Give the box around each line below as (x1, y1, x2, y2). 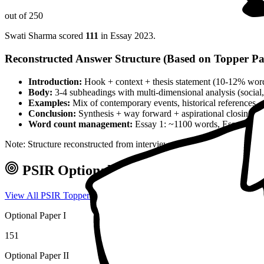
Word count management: (28, 118, 133, 129)
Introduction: (28, 76, 82, 87)
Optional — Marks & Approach (54, 163, 251, 179)
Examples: (28, 97, 70, 108)
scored (57, 31, 83, 41)
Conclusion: (28, 108, 76, 118)
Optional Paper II (5, 250, 69, 261)
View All (5, 190, 41, 201)
